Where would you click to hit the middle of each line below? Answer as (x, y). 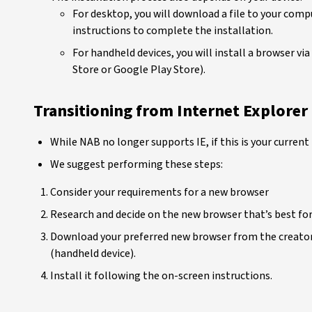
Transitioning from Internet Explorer (171, 111)
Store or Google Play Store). (140, 70)
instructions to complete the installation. (173, 31)
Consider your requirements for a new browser (159, 192)
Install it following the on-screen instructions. (161, 276)
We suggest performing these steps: (136, 164)
